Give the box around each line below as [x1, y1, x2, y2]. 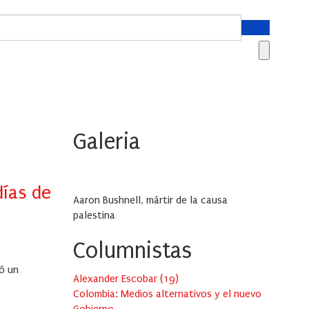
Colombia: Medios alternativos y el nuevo [73, 288, 261, 301]
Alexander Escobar [73, 272, 160, 286]
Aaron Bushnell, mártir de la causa [73, 194, 228, 207]
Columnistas [73, 238, 192, 264]
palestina [73, 209, 115, 222]
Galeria [73, 129, 140, 155]
